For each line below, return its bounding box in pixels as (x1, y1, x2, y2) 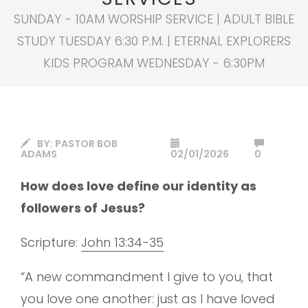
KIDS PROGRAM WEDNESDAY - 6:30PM (43, 54, 265, 71)
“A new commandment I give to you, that (21, 267, 273, 285)
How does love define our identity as (21, 177, 256, 195)
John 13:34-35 (81, 233, 164, 251)
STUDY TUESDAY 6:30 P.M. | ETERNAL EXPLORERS (17, 32, 291, 49)
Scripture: (21, 233, 81, 251)
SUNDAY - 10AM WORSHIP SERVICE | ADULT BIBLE (14, 10, 294, 27)
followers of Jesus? (21, 199, 148, 217)
